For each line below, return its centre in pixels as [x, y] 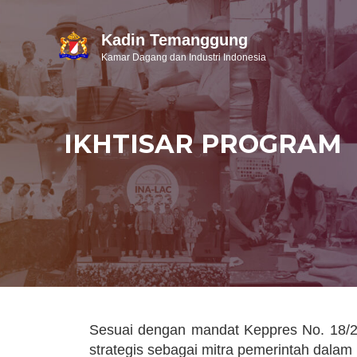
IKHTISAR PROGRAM [203, 143]
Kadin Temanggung [174, 39]
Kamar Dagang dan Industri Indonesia [183, 57]
